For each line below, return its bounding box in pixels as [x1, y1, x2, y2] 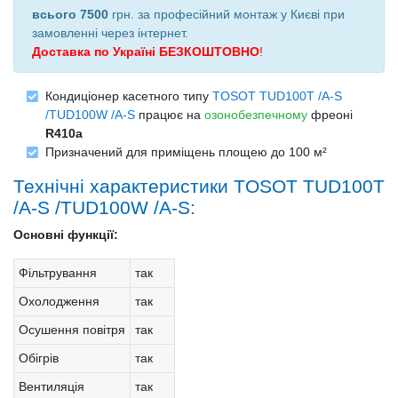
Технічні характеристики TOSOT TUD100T [13, 175, 385, 196]
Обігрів [19, 350, 59, 365]
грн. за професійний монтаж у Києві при [108, 6, 345, 21]
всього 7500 [32, 6, 108, 21]
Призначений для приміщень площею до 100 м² [45, 144, 327, 159]
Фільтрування [19, 265, 97, 280]
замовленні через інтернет [32, 25, 185, 40]
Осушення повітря [19, 322, 125, 337]
